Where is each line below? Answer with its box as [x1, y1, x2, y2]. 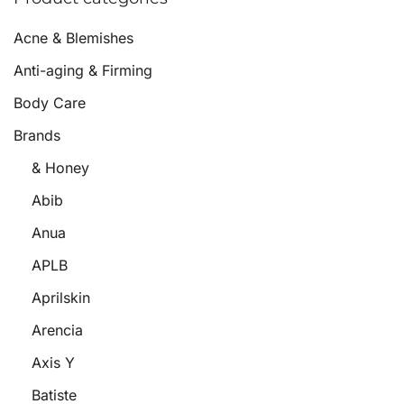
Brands [14, 126, 60, 144]
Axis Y [32, 353, 75, 372]
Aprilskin [32, 289, 90, 307]
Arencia [32, 321, 83, 339]
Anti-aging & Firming [14, 61, 152, 79]
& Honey [32, 159, 89, 177]
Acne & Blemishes [14, 29, 133, 47]
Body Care [14, 94, 86, 112]
